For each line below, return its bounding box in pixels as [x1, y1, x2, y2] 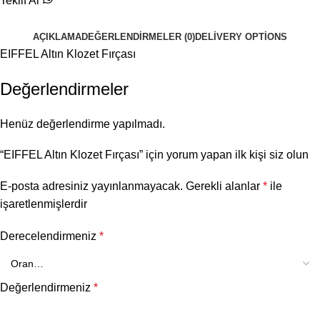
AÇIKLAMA [33, 31, 81, 43]
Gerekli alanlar [186, 180, 263, 193]
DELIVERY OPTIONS [195, 31, 287, 43]
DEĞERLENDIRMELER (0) [81, 31, 195, 43]
